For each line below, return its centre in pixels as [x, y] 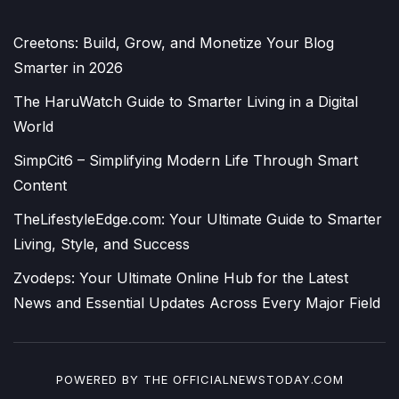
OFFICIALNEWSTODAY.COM [258, 380]
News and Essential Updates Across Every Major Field [197, 303]
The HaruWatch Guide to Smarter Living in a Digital [186, 102]
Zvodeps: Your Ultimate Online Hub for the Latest [181, 278]
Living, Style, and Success [102, 244]
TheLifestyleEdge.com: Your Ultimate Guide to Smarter [198, 220]
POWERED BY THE [114, 380]
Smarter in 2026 [68, 68]
